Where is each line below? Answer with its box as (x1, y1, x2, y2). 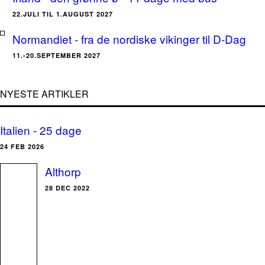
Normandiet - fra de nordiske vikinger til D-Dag (12, 31, 246, 47)
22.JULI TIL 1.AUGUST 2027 (12, 9, 113, 18)
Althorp (45, 163, 81, 179)
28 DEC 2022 (45, 183, 90, 192)
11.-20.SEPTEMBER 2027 (12, 51, 101, 60)
